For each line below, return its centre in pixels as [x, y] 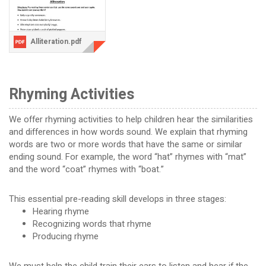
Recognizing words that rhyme [92, 224]
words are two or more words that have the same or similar [125, 144]
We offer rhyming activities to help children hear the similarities [131, 119]
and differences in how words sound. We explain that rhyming [128, 132]
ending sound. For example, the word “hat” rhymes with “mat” [127, 157]
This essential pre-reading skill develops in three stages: [117, 199]
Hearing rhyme [61, 211]
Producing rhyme [65, 236]
